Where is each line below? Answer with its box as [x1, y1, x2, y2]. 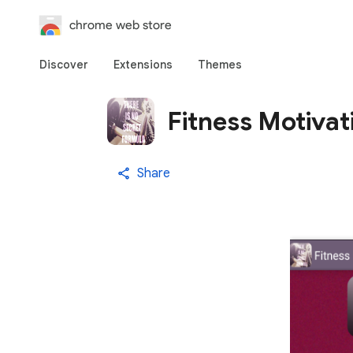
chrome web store [69, 17, 172, 32]
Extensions [113, 58, 173, 72]
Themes [198, 58, 242, 72]
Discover [39, 58, 88, 72]
